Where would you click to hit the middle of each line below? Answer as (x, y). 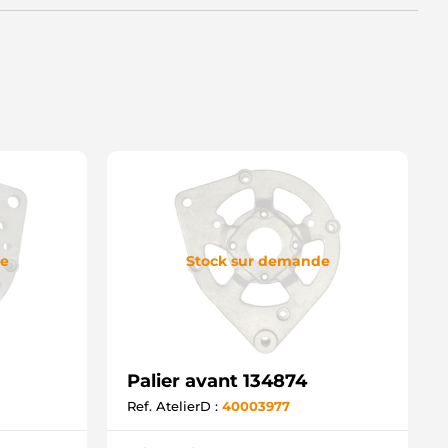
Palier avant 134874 (217, 381)
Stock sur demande (257, 260)
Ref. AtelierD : (174, 406)
